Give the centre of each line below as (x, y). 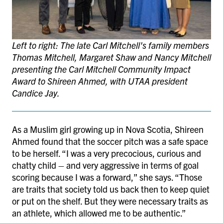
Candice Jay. (37, 93)
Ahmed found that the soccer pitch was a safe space (110, 141)
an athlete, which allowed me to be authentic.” (100, 213)
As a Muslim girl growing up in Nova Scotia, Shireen (108, 129)
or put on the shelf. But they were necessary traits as (110, 201)
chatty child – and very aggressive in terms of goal (105, 165)
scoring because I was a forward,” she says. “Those (107, 177)
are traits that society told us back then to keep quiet (111, 189)
